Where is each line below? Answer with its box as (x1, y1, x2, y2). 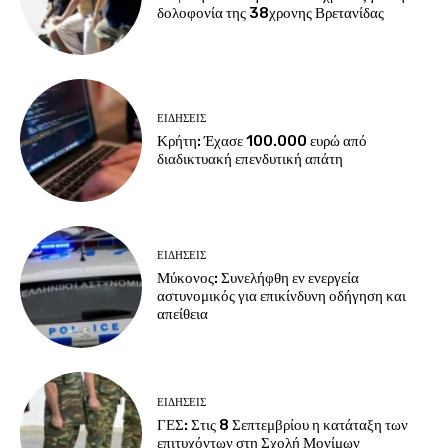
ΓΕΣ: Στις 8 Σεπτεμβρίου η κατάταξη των (157, 415, 409, 434)
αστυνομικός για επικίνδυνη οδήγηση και (157, 287, 407, 306)
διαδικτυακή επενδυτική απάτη (157, 150, 344, 169)
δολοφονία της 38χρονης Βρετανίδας (157, 3, 385, 22)
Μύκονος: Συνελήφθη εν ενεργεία (157, 269, 360, 288)
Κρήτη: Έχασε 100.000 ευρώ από (157, 132, 368, 151)
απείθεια (157, 305, 209, 324)
